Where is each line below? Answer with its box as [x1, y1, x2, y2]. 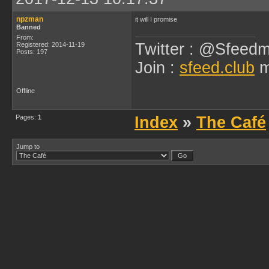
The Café [196, 113, 266, 131]
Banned [16, 23, 41, 31]
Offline [16, 87, 35, 94]
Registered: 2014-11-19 [16, 41, 85, 48]
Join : [135, 59, 180, 77]
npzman [16, 15, 43, 23]
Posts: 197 [16, 48, 47, 55]
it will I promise [135, 16, 177, 23]
